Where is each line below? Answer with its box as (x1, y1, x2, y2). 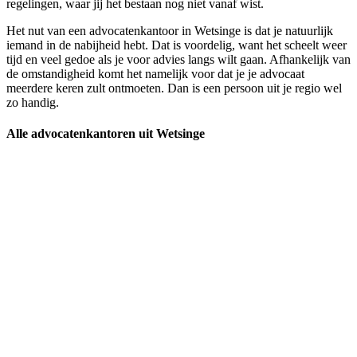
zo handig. (6, 96, 59, 110)
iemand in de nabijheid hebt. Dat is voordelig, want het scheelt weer (6, 38, 347, 53)
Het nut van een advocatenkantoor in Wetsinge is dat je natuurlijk (6, 24, 333, 38)
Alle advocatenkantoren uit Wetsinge (6, 127, 205, 141)
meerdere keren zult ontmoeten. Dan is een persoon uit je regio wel (6, 81, 342, 96)
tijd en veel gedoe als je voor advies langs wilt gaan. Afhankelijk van (6, 53, 351, 67)
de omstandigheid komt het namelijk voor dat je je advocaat (6, 67, 304, 81)
